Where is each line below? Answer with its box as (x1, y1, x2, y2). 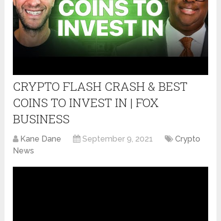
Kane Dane (20, 134, 62, 144)
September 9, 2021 (82, 134, 153, 144)
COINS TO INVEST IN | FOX (13, 94, 159, 110)
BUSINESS (13, 110, 70, 127)
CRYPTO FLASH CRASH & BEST (13, 78, 188, 94)
